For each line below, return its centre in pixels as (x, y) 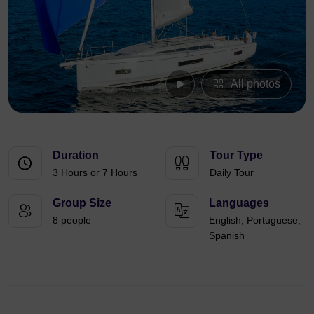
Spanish (227, 235)
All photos (255, 83)
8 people (72, 220)
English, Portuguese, (255, 220)
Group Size (82, 203)
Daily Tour (232, 172)
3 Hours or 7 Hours (95, 172)
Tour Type (236, 155)
